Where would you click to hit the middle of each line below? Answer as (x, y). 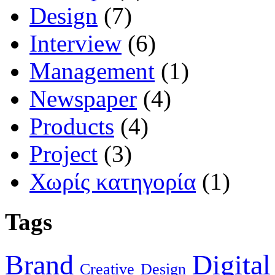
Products (72, 126)
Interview (76, 43)
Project (64, 153)
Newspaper (83, 98)
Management (92, 71)
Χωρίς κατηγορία (113, 181)
